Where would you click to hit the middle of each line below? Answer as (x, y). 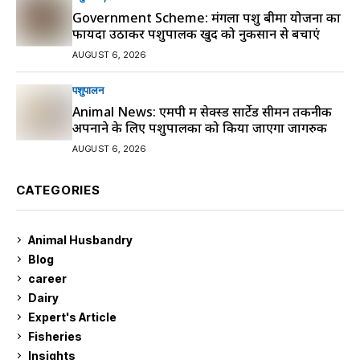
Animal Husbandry (80, 240)
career (47, 279)
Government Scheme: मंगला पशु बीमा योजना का (207, 17)
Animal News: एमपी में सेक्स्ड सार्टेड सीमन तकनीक (202, 111)
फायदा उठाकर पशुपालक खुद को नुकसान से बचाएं (196, 33)
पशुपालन (88, 90)
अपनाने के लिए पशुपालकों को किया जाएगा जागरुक (200, 127)
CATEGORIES (58, 190)
